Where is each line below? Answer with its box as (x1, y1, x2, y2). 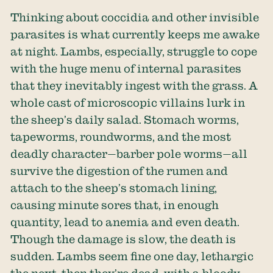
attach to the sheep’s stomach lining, (10, 181, 218, 194)
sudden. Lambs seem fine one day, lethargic (10, 249, 254, 262)
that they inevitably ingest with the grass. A (10, 79, 258, 91)
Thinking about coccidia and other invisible (10, 10, 260, 23)
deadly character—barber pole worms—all (10, 147, 248, 160)
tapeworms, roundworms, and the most (10, 130, 232, 143)
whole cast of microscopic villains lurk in (10, 96, 246, 108)
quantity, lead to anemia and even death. (10, 215, 240, 228)
